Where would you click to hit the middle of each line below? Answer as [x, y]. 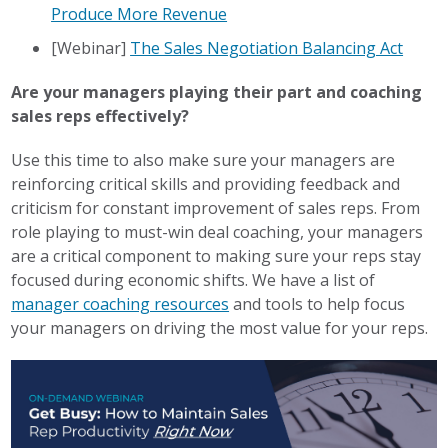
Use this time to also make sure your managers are [203, 159]
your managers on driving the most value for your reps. [220, 327]
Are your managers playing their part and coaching [217, 91]
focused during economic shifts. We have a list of [193, 279]
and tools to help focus [317, 303]
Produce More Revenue [139, 13]
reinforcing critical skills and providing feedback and [206, 183]
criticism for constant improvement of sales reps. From [216, 207]
